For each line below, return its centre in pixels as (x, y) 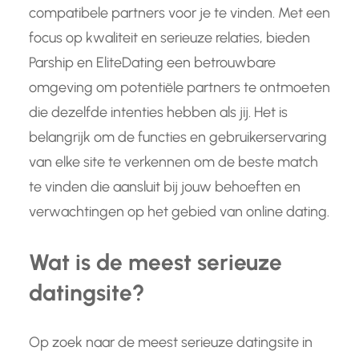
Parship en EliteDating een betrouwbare (152, 62)
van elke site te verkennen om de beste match (173, 161)
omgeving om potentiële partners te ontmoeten (179, 87)
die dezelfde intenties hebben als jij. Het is (158, 112)
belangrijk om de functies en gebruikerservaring (178, 137)
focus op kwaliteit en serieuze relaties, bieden (169, 37)
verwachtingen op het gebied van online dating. (179, 211)
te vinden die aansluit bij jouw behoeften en (165, 186)
